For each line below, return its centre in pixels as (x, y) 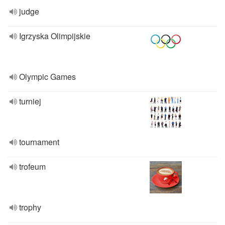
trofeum (32, 166)
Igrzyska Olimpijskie (55, 36)
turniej (30, 101)
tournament (39, 142)
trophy (30, 207)
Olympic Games (47, 77)
